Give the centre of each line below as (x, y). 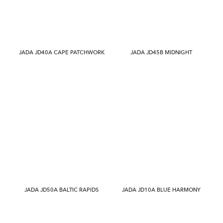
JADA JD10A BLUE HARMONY (161, 190)
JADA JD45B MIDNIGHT (161, 53)
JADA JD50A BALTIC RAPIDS (62, 190)
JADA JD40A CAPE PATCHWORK (61, 53)
